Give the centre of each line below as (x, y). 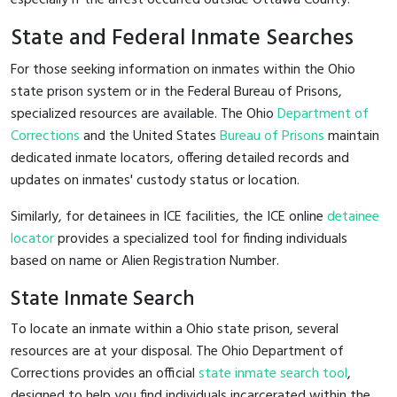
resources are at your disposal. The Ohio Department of (177, 351)
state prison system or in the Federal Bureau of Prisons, (176, 92)
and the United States (150, 136)
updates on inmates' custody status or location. (155, 180)
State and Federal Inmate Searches (182, 38)
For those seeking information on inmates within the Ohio (183, 70)
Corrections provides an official (105, 374)
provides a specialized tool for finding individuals (201, 239)
